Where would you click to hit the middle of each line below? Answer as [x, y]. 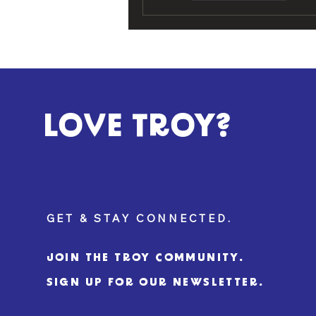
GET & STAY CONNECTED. [139, 218]
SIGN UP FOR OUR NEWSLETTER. [155, 283]
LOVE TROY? [137, 128]
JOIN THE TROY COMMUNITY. [145, 258]
